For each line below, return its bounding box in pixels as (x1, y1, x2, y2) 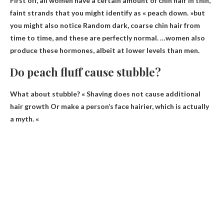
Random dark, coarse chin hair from (83, 20, 200, 29)
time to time (10, 33, 52, 42)
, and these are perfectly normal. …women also (52, 33, 205, 42)
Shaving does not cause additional (86, 89, 200, 98)
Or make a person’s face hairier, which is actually (49, 101, 209, 110)
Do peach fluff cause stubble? (10, 64, 161, 79)
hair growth (10, 101, 49, 110)
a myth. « (10, 114, 40, 123)
